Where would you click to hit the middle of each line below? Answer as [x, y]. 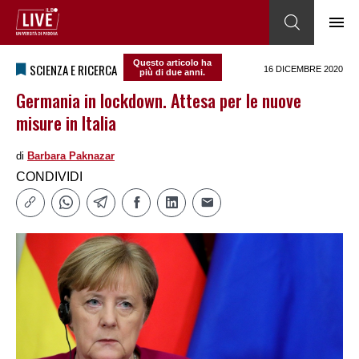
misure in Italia [66, 123]
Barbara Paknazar [71, 156]
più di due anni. [173, 73]
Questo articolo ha [173, 63]
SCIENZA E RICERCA [73, 70]
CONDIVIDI [49, 177]
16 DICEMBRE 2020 [303, 69]
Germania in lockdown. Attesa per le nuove [159, 101]
